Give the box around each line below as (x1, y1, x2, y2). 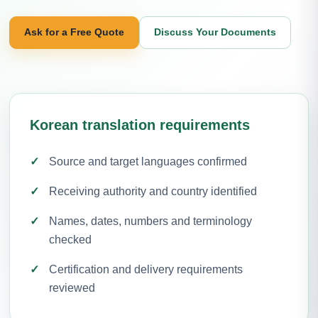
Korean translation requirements (30, 116, 250, 133)
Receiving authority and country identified (49, 185, 257, 197)
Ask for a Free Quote (24, 26, 124, 38)
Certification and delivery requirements (49, 263, 243, 275)
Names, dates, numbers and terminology (49, 214, 252, 227)
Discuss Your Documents (154, 26, 276, 38)
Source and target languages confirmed (49, 155, 247, 168)
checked (49, 233, 92, 246)
